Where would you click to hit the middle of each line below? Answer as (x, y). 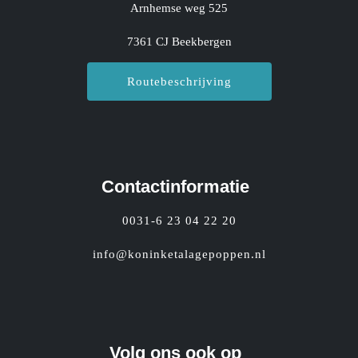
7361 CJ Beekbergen (179, 41)
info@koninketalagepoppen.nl (179, 254)
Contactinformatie (175, 186)
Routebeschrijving (179, 81)
